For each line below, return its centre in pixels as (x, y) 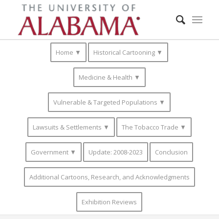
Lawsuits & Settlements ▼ (71, 127)
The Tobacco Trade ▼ (154, 127)
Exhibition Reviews (109, 202)
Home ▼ (69, 52)
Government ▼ (54, 152)
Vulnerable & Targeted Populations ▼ (109, 102)
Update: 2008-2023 (116, 152)
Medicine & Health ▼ (109, 77)
